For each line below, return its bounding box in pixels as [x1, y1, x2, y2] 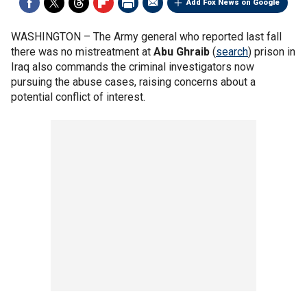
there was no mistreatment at [11, 45, 153, 58]
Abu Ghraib [153, 45, 210, 58]
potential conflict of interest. [11, 90, 145, 103]
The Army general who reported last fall [93, 30, 282, 43]
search [216, 45, 248, 58]
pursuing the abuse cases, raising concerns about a [11, 75, 256, 88]
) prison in [248, 45, 295, 58]
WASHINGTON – [11, 30, 93, 43]
